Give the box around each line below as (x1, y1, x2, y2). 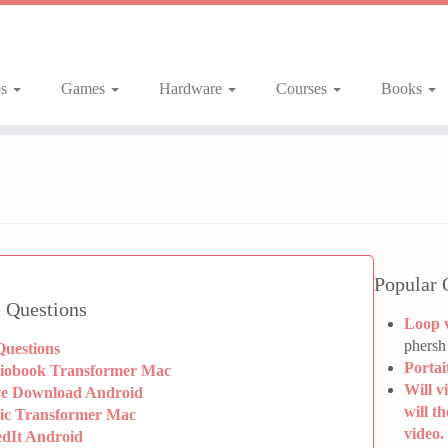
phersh (404, 337, 446, 354)
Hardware (158, 80, 226, 97)
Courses (275, 80, 331, 97)
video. (404, 425, 444, 442)
